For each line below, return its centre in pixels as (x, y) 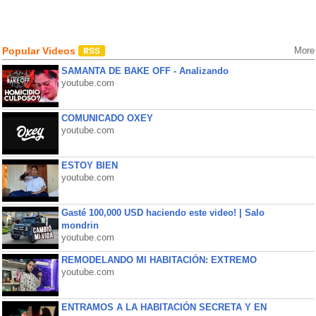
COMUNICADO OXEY (107, 118)
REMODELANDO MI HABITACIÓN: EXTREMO (159, 260)
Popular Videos (40, 51)
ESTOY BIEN (89, 165)
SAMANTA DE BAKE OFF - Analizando (145, 71)
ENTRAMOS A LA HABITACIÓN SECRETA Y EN (164, 307)
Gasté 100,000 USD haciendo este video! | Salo (163, 213)
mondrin (80, 225)
